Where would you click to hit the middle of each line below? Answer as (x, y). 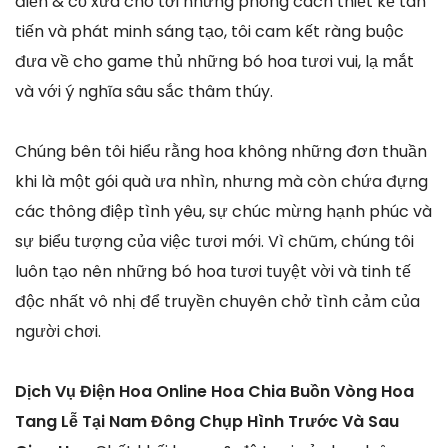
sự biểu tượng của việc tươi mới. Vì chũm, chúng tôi (214, 242)
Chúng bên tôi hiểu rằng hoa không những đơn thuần (221, 152)
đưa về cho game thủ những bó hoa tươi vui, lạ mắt (214, 62)
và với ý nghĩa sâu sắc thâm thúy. (144, 92)
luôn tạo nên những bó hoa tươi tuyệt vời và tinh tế (213, 272)
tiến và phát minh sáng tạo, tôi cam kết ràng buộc (209, 32)
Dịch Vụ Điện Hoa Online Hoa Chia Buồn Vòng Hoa (214, 392)
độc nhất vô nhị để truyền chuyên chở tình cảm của (217, 302)
